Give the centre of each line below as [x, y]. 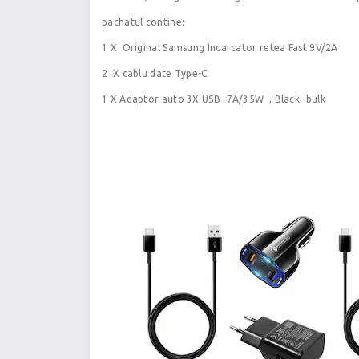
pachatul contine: [143, 22]
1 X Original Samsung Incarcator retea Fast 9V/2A [220, 48]
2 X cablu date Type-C [155, 74]
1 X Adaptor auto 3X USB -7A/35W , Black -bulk [214, 99]
